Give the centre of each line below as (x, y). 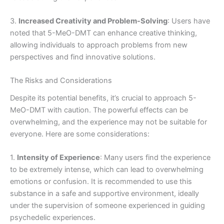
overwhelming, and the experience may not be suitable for (108, 122)
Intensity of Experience (58, 158)
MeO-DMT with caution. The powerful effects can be (99, 110)
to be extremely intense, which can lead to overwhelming (107, 170)
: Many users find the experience (155, 158)
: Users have (189, 21)
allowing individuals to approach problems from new (99, 45)
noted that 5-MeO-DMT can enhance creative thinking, (103, 33)
